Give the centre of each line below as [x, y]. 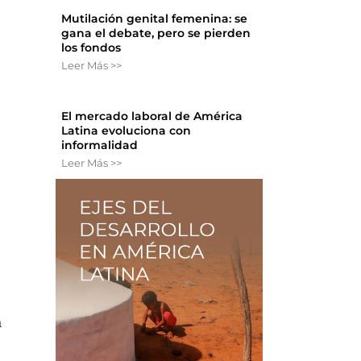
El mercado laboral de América [152, 116]
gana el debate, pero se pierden [156, 33]
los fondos [91, 48]
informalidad [100, 145]
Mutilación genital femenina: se [155, 19]
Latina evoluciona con [127, 131]
